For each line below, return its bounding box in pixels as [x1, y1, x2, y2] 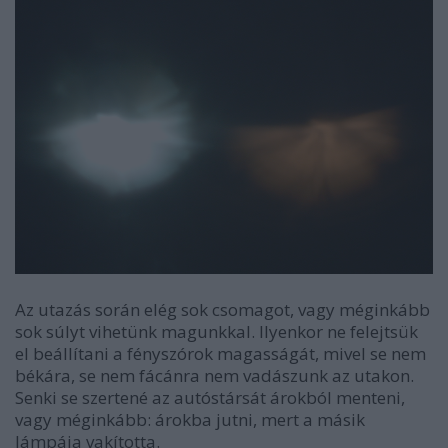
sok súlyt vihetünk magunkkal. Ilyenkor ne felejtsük [15, 319, 418, 343]
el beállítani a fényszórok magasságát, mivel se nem [15, 341, 426, 365]
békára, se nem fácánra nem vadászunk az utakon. [15, 363, 414, 387]
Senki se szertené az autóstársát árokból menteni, [15, 385, 405, 409]
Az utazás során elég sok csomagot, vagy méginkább [15, 297, 430, 321]
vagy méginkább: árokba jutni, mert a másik [15, 407, 365, 431]
